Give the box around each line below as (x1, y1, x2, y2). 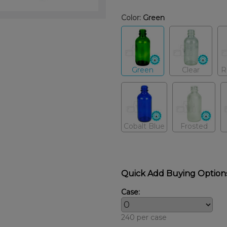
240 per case (121, 212, 167, 222)
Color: (121, 13, 141, 22)
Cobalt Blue (124, 121, 165, 131)
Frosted (180, 121, 208, 131)
